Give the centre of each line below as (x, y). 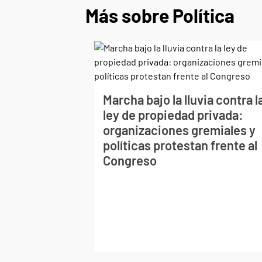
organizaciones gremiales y (180, 130)
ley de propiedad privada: (173, 114)
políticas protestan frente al (180, 145)
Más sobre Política (160, 15)
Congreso (130, 160)
